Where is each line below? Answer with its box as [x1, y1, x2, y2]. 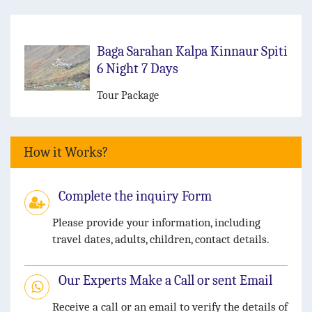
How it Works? [24, 144, 108, 161]
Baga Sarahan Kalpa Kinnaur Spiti [97, 43, 288, 60]
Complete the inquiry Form [58, 188, 212, 205]
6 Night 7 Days [97, 61, 178, 77]
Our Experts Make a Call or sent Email [58, 272, 272, 289]
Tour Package [97, 89, 159, 102]
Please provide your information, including [52, 216, 260, 230]
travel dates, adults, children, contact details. [52, 233, 270, 247]
